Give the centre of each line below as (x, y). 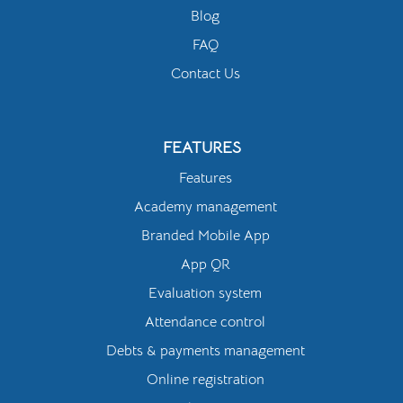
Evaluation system (205, 294)
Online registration (205, 380)
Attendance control (205, 322)
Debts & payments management (205, 351)
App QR (205, 265)
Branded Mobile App (205, 236)
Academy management (205, 207)
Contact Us (205, 74)
